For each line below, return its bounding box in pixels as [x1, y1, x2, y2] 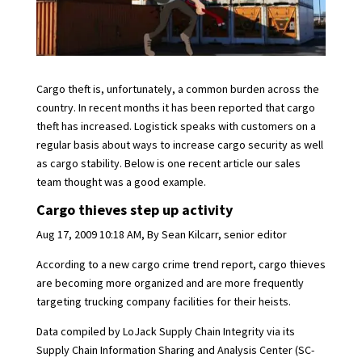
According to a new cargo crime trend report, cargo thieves [36, 257, 326, 272]
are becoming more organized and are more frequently [36, 276, 304, 291]
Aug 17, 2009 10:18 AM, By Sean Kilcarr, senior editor [36, 227, 287, 242]
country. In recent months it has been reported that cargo [36, 100, 315, 116]
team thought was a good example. [36, 175, 206, 190]
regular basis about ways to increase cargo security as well [36, 137, 323, 153]
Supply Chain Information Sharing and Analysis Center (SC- [36, 343, 314, 358]
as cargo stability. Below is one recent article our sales [36, 156, 301, 171]
